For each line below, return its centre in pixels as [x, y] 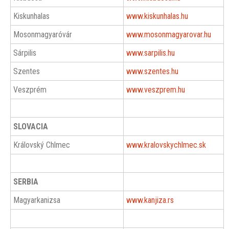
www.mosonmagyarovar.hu [169, 35]
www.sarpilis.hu [151, 53]
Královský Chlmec [42, 145]
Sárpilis [25, 53]
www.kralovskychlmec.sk [166, 145]
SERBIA [26, 182]
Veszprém [30, 90]
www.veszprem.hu [156, 90]
